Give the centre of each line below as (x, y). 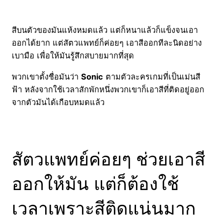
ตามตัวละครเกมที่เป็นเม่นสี (152, 76)
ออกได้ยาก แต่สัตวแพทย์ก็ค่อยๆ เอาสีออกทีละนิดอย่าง (107, 43)
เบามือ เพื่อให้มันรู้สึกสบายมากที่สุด (73, 56)
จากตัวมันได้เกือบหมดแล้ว (58, 102)
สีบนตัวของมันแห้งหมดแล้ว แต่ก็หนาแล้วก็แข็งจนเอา (105, 30)
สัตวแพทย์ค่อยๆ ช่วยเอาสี (109, 159)
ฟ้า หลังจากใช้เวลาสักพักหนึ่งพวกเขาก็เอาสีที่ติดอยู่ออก (108, 89)
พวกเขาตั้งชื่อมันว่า (46, 76)
